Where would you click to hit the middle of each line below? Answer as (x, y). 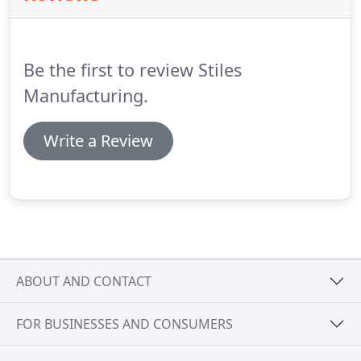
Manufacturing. (86, 95)
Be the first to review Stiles (133, 70)
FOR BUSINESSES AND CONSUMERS (124, 324)
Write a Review (98, 141)
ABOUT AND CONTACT (84, 281)
